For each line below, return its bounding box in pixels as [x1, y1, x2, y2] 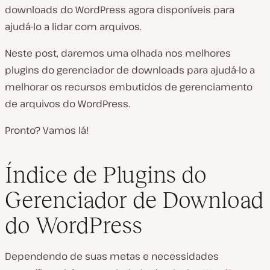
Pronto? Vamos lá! [5, 124, 89, 137]
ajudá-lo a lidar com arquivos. [5, 20, 142, 33]
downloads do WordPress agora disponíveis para [5, 3, 234, 16]
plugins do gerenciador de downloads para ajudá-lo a [5, 63, 255, 77]
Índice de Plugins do [5, 161, 207, 187]
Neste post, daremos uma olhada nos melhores [5, 46, 231, 60]
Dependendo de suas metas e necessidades [5, 249, 219, 263]
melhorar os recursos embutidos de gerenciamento [5, 80, 253, 93]
